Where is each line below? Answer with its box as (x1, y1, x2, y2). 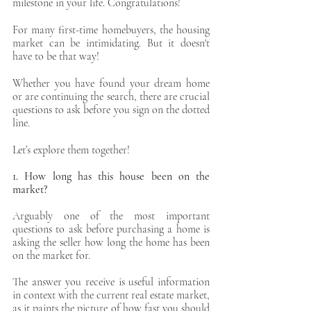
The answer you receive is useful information (12, 275, 210, 289)
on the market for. (12, 249, 93, 262)
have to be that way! (12, 49, 102, 63)
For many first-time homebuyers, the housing (12, 23, 210, 37)
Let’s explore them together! (12, 143, 133, 157)
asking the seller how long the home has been (12, 235, 210, 249)
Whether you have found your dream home (12, 76, 210, 90)
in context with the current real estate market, (12, 288, 210, 302)
